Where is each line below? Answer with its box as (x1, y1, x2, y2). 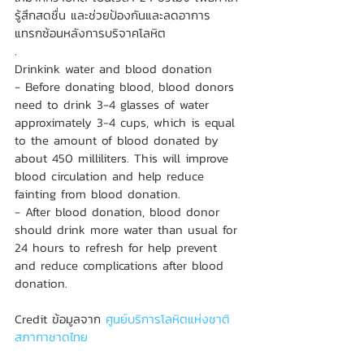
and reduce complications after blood (15, 256, 228, 275)
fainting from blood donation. (15, 184, 180, 203)
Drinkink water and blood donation (15, 59, 212, 78)
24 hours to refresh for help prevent (15, 238, 222, 257)
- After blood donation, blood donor (15, 202, 224, 221)
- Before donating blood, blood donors (15, 77, 239, 96)
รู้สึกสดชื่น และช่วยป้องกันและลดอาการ (15, 6, 210, 24)
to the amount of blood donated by (15, 131, 223, 149)
